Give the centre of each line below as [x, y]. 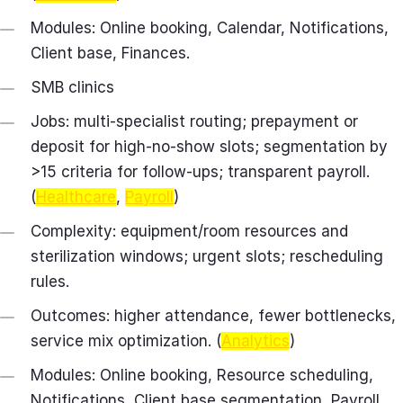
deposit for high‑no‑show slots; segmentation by [209, 147]
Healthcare [76, 197]
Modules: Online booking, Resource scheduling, [202, 376]
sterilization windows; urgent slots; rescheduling [207, 257]
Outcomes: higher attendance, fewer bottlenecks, [213, 316]
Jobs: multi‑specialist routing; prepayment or [194, 122]
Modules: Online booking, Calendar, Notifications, [210, 28]
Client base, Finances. [110, 54]
